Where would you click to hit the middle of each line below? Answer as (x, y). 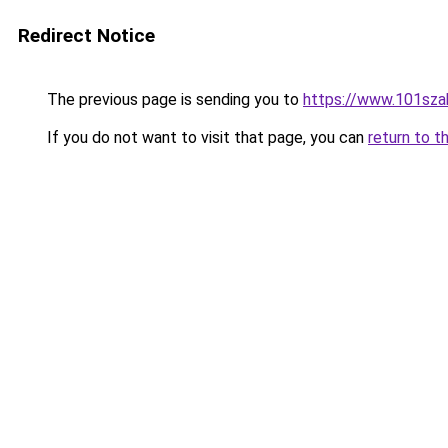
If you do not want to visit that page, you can (205, 137)
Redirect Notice (86, 35)
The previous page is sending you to (173, 99)
